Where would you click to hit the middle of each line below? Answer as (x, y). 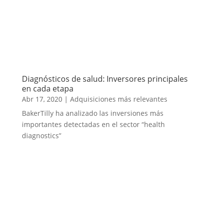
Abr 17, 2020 (42, 99)
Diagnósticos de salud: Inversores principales (105, 79)
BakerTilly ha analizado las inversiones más (92, 113)
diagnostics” (41, 135)
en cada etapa (47, 88)
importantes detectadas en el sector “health (93, 124)
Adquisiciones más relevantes (118, 99)
